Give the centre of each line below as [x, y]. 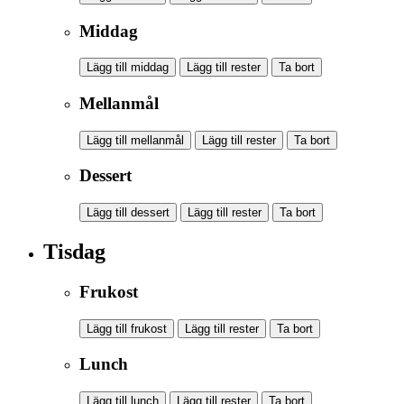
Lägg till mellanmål [135, 140]
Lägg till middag [128, 68]
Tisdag [74, 252]
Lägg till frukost [127, 328]
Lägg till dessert [128, 213]
